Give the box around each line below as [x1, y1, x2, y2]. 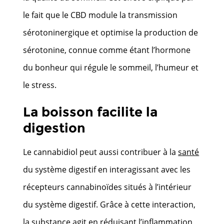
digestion [23, 119, 86, 136]
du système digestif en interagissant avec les [23, 163, 191, 175]
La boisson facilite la [23, 103, 158, 120]
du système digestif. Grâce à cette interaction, [23, 198, 196, 210]
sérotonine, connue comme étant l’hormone [23, 44, 191, 55]
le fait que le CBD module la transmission [23, 9, 178, 20]
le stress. [23, 79, 57, 90]
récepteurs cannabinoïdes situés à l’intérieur [23, 181, 192, 192]
